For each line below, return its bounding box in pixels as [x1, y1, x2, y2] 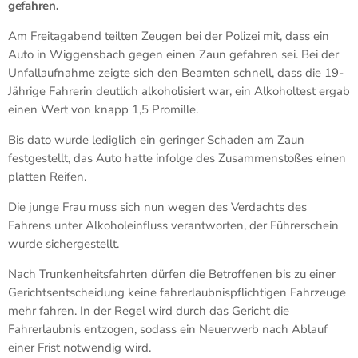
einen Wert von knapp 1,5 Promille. [8, 101, 198, 117]
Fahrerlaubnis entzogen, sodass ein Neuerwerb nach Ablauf [8, 320, 328, 337]
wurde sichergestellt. [8, 235, 119, 252]
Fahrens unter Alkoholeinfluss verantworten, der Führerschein [8, 217, 339, 233]
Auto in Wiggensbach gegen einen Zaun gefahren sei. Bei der [8, 46, 339, 62]
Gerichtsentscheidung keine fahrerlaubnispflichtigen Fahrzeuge [8, 284, 346, 300]
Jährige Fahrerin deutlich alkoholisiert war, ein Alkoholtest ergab [8, 82, 350, 99]
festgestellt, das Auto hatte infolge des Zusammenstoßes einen [8, 149, 346, 166]
